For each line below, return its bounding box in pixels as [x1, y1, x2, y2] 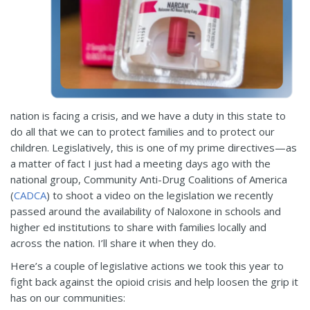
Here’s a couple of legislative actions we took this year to [10, 259, 284, 273]
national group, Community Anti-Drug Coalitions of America [10, 172, 287, 187]
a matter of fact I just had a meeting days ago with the [10, 156, 271, 171]
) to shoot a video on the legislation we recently [46, 188, 273, 203]
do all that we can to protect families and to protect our [10, 125, 275, 139]
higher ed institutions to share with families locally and [10, 220, 266, 235]
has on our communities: [10, 291, 125, 305]
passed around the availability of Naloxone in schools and [10, 204, 281, 219]
